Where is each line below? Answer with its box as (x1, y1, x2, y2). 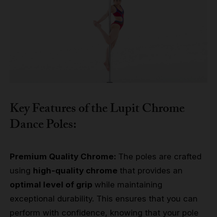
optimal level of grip (10, 179, 94, 189)
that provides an (120, 165, 183, 175)
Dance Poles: (10, 114, 77, 137)
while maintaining (94, 179, 162, 189)
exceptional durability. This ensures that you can (10, 193, 198, 203)
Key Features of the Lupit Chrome (10, 98, 185, 121)
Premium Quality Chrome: (10, 151, 118, 161)
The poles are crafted (118, 151, 201, 161)
